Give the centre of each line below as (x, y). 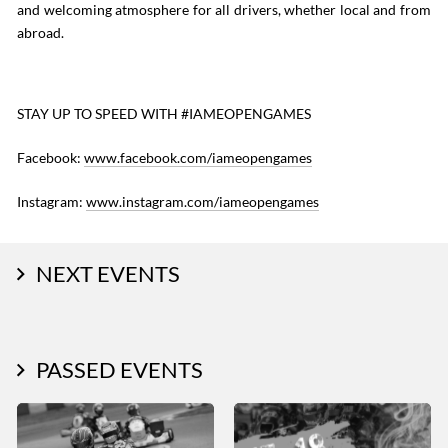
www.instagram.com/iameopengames (202, 201)
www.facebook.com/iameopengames (198, 157)
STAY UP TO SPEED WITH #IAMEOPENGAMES (164, 113)
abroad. (40, 32)
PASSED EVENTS (119, 369)
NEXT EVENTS (108, 273)
